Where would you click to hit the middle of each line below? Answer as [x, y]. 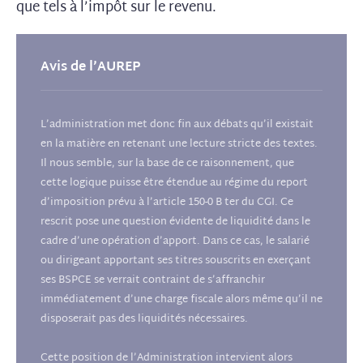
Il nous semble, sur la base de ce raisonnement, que [167, 164]
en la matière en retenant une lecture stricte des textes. [179, 144]
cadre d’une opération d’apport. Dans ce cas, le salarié [175, 241]
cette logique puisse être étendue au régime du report [174, 183]
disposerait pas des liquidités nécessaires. [144, 319]
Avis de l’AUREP [90, 68]
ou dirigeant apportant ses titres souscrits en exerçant [176, 261]
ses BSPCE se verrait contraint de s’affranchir [153, 280]
